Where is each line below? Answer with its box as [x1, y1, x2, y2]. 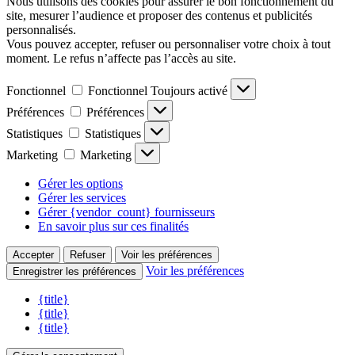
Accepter [13, 168, 54, 181]
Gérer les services [38, 110, 126, 124]
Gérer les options [38, 96, 123, 110]
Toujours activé [151, 3, 231, 17]
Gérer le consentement [13, 269, 117, 282]
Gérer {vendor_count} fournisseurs [38, 124, 215, 139]
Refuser [70, 168, 105, 181]
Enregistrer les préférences [13, 185, 136, 197]
